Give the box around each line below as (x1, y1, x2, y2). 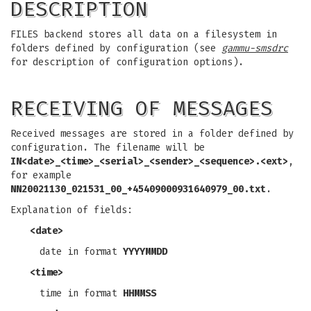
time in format (40, 287, 123, 299)
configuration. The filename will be (10, 142, 205, 153)
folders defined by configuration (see (10, 42, 221, 54)
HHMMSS (123, 287, 156, 299)
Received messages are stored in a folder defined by (10, 128, 294, 140)
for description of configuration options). (10, 56, 244, 68)
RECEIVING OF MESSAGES (10, 96, 273, 121)
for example (10, 169, 72, 181)
